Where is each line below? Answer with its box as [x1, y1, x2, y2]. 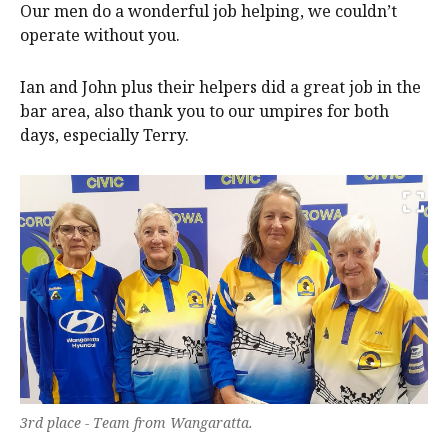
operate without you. [20, 23, 180, 46]
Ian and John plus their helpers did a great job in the [20, 75, 421, 98]
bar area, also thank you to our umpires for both [20, 99, 389, 122]
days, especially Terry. [20, 123, 189, 146]
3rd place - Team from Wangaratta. [20, 413, 253, 433]
